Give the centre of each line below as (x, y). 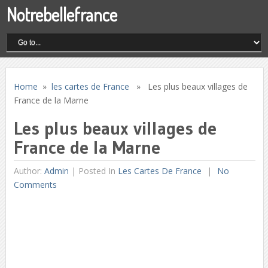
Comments (35, 185)
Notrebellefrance (62, 14)
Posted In (98, 171)
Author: (29, 171)
